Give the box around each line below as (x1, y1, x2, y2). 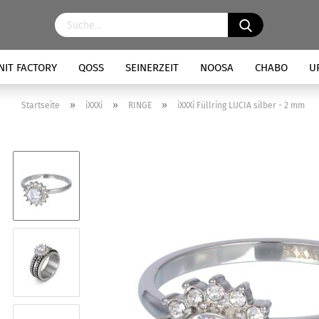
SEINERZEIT (125, 61, 179, 74)
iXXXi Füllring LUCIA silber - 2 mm (177, 100, 305, 110)
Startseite (21, 100, 60, 110)
